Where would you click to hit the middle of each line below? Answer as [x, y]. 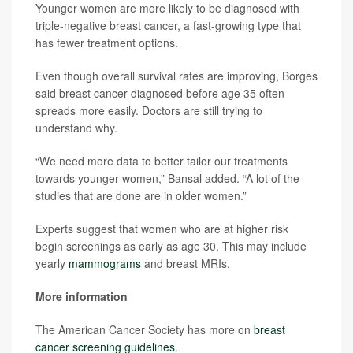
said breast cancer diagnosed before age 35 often [160, 93]
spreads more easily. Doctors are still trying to [149, 110]
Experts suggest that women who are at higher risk [162, 229]
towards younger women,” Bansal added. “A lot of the [167, 178]
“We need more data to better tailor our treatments [162, 161]
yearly [52, 263]
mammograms [105, 263]
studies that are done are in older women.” [141, 195]
